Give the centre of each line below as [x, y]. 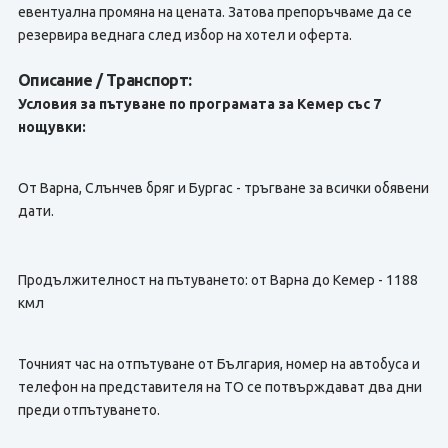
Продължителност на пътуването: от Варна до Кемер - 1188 [217, 280]
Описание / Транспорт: [104, 80]
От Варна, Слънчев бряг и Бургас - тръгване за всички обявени [223, 188]
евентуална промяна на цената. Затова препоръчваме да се [214, 12]
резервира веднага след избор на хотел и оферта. [184, 35]
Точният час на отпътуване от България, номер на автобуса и [218, 364]
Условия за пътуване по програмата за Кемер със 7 [199, 104]
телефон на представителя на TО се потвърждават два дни [219, 387]
